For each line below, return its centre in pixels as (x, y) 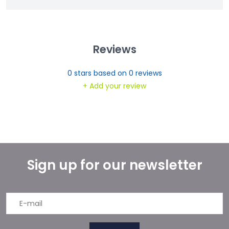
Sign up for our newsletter (114, 165)
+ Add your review (114, 86)
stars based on (100, 73)
